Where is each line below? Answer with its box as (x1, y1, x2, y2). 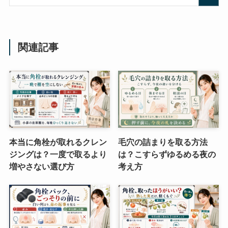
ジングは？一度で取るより (9, 149, 107, 159)
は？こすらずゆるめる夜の (118, 149, 216, 159)
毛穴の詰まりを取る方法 (118, 137, 208, 147)
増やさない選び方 (9, 161, 74, 171)
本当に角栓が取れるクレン (9, 137, 107, 147)
